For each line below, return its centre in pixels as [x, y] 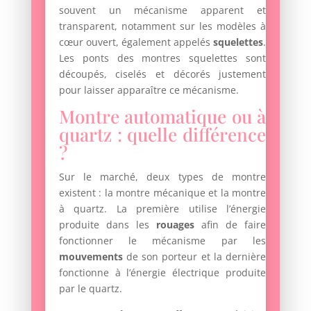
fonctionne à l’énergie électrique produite [162, 272]
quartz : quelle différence [162, 134]
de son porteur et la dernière [194, 256]
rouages [179, 224]
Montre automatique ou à [162, 116]
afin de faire [234, 224]
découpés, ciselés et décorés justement [162, 74]
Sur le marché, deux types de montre [162, 176]
